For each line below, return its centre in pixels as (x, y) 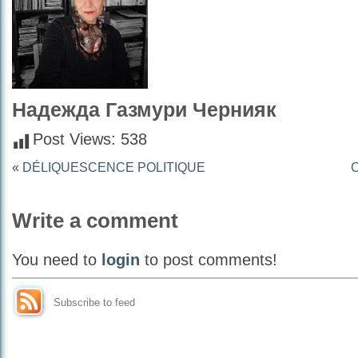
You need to (57, 260)
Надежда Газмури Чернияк (144, 110)
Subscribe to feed (94, 302)
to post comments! (209, 260)
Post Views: (74, 139)
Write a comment (95, 221)
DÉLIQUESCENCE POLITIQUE (114, 167)
